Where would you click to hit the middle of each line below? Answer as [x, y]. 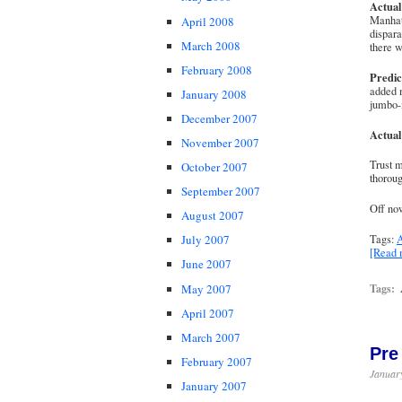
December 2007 [219, 118]
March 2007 [211, 337]
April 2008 [208, 21]
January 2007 [214, 385]
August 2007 [213, 216]
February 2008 [217, 70]
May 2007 [206, 288]
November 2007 [220, 143]
